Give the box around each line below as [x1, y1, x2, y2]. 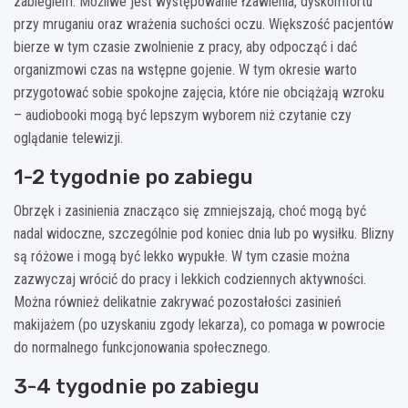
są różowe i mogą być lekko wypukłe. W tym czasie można [14, 248, 350, 266]
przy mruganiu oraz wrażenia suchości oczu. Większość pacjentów [14, 15, 393, 34]
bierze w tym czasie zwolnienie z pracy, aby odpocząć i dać [14, 38, 357, 56]
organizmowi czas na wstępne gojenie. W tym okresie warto [14, 61, 357, 79]
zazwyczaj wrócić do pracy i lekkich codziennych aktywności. [14, 270, 366, 289]
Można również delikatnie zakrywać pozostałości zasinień [14, 293, 342, 311]
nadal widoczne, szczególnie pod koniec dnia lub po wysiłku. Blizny [14, 225, 394, 243]
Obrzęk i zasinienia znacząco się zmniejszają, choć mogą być [14, 202, 366, 220]
